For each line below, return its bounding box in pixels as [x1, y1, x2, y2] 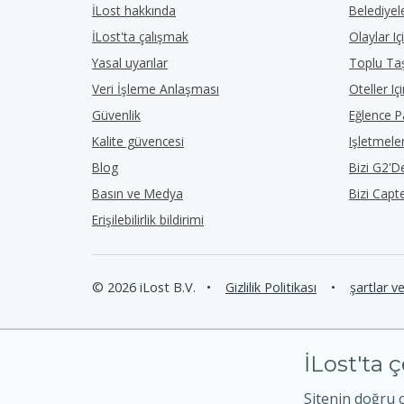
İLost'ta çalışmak [92, 28, 188, 45]
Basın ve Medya [92, 185, 183, 202]
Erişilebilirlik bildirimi [92, 211, 204, 228]
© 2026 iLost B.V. [92, 279, 196, 296]
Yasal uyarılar [92, 54, 168, 71]
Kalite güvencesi [92, 133, 184, 150]
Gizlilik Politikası [225, 279, 317, 296]
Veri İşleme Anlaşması [92, 80, 219, 97]
